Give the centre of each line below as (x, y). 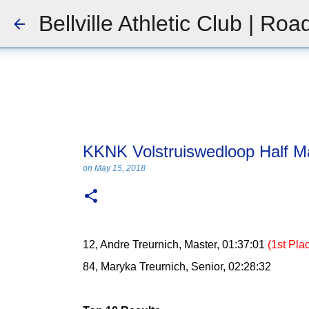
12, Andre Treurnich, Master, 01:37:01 (175, 245)
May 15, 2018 (120, 168)
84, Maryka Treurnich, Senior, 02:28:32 (177, 267)
